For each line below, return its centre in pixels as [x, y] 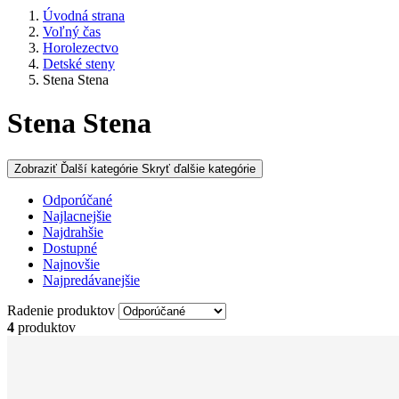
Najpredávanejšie [91, 280]
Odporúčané [77, 199]
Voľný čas [72, 32]
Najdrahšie [73, 232]
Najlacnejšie [77, 216]
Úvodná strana [84, 16]
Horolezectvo [81, 48]
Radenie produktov [63, 310]
